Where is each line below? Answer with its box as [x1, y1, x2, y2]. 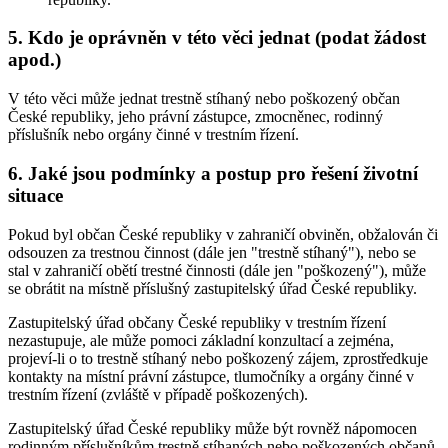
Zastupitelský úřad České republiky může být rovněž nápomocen [8, 419, 417, 437]
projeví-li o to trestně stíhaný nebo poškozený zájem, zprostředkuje [8, 349, 428, 367]
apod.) [8, 49, 61, 71]
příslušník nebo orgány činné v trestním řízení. [8, 126, 299, 144]
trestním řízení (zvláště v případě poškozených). [8, 385, 308, 403]
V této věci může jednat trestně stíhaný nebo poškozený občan [8, 90, 400, 108]
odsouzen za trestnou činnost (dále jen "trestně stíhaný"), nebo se [8, 243, 416, 261]
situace [8, 184, 63, 206]
